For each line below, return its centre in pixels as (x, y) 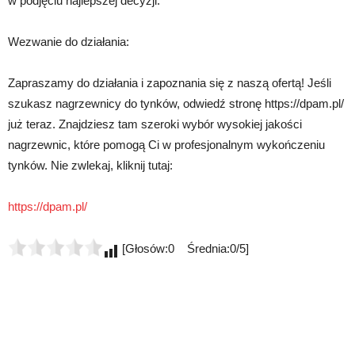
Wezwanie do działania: (69, 41)
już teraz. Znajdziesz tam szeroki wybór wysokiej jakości (155, 124)
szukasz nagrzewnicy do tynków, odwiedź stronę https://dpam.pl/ (176, 103)
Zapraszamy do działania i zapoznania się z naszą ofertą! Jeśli (170, 82)
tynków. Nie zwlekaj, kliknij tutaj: (90, 165)
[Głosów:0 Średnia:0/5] (184, 248)
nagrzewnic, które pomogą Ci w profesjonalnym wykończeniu (166, 144)
